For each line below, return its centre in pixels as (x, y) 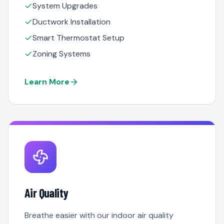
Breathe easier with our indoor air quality (99, 215)
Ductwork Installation (71, 22)
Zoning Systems (61, 54)
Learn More (47, 82)
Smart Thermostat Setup (78, 38)
